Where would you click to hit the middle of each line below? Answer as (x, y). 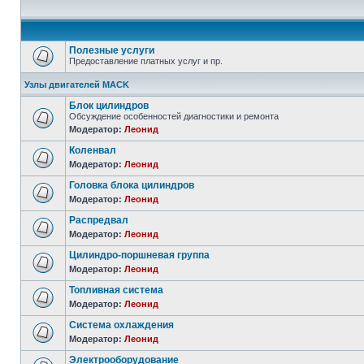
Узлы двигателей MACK (77, 84)
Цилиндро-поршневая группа (139, 255)
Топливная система (116, 290)
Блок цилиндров (109, 106)
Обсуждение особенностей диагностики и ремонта (174, 116)
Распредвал (99, 220)
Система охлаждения (121, 325)
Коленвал (93, 150)
